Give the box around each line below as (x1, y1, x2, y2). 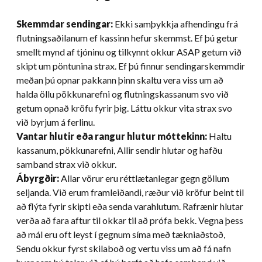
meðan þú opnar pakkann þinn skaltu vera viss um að (16, 74, 223, 85)
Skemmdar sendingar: (16, 18, 113, 29)
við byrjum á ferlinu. (16, 116, 95, 127)
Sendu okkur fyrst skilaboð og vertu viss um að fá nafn (16, 242, 231, 254)
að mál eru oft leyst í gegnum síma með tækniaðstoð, (16, 228, 225, 240)
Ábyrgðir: (16, 172, 59, 184)
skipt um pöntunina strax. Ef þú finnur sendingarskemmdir (16, 60, 245, 71)
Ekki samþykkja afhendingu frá (113, 18, 238, 29)
